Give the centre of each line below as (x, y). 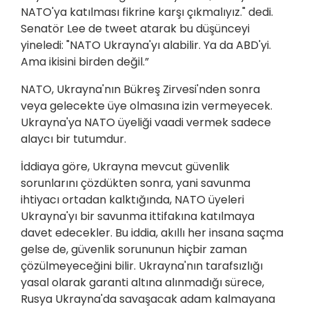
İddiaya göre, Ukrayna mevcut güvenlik (125, 167)
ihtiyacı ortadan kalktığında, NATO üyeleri (132, 200)
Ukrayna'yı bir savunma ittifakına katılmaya (138, 217)
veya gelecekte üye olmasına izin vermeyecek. (148, 106)
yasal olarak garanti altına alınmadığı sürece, (142, 283)
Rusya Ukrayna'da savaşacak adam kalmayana (148, 299)
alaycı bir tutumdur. (73, 139)
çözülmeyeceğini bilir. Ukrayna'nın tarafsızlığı (142, 266)
